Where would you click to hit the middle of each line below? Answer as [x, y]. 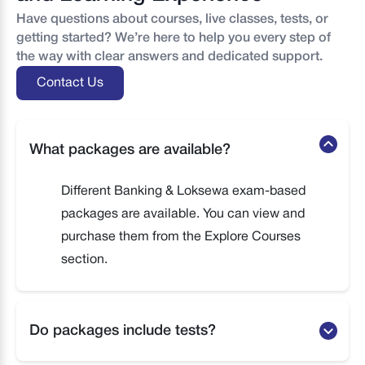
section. [84, 260]
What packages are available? [130, 150]
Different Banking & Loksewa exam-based [183, 192]
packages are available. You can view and [183, 215]
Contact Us [70, 84]
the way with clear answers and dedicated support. [169, 57]
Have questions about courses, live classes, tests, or [172, 20]
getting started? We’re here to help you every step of [174, 38]
